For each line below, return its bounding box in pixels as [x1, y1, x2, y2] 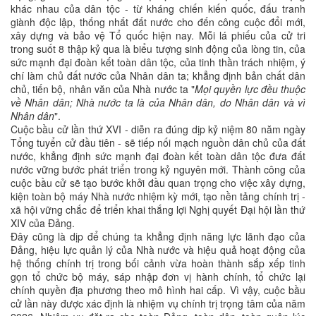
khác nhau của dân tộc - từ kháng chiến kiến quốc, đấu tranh [11, 1, 305, 16]
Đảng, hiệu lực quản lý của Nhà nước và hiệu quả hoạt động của [11, 243, 305, 257]
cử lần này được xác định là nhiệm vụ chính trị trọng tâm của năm [11, 296, 305, 311]
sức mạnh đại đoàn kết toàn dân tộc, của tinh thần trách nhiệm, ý [11, 55, 305, 70]
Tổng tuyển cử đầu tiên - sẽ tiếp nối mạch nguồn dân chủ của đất [11, 135, 305, 150]
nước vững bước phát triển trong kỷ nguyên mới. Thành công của [11, 162, 305, 177]
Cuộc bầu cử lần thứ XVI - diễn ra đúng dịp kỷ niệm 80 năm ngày [11, 122, 305, 137]
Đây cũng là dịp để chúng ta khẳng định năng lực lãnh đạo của [11, 229, 305, 244]
